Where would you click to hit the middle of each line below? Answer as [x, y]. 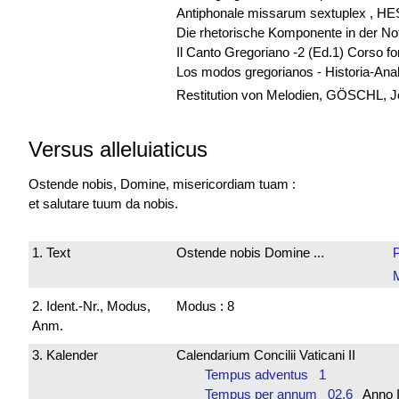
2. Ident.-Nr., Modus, [91, 305]
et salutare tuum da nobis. [103, 203]
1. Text [51, 253]
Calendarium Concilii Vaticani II [265, 355]
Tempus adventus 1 [265, 375]
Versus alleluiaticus [118, 149]
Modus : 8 [205, 305]
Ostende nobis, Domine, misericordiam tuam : [162, 183]
